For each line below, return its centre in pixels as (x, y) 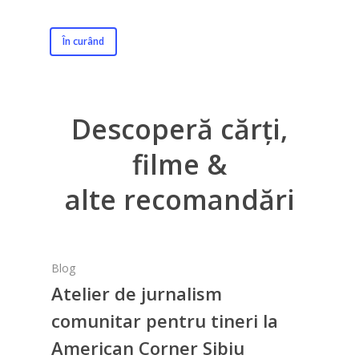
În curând (83, 42)
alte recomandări (179, 199)
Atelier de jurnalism (137, 294)
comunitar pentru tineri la (165, 321)
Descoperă (142, 129)
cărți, (254, 129)
